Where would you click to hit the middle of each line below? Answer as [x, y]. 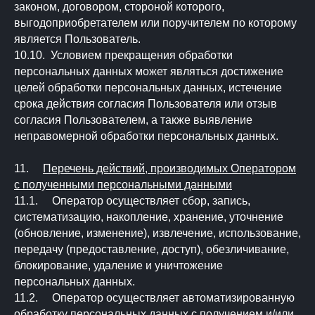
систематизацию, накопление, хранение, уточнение [149, 217]
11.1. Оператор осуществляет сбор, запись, [132, 201]
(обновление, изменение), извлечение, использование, [157, 233]
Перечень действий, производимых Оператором [169, 168]
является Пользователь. [77, 39]
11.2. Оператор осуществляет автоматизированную [154, 298]
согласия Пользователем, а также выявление [133, 120]
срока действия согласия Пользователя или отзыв [146, 104]
